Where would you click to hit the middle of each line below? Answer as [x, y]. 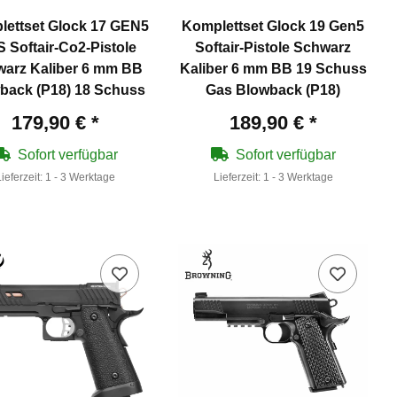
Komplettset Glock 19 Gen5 [273, 27]
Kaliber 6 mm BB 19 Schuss [273, 69]
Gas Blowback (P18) [273, 90]
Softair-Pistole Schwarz [273, 48]
